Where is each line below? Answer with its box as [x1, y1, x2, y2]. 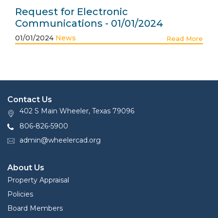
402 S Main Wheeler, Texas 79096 [19, 107, 134, 115]
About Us [7, 163, 44, 173]
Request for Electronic [15, 6, 128, 18]
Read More [166, 35, 203, 42]
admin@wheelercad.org [19, 136, 101, 145]
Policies [7, 190, 33, 199]
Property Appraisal [7, 176, 69, 185]
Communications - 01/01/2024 [15, 18, 163, 29]
